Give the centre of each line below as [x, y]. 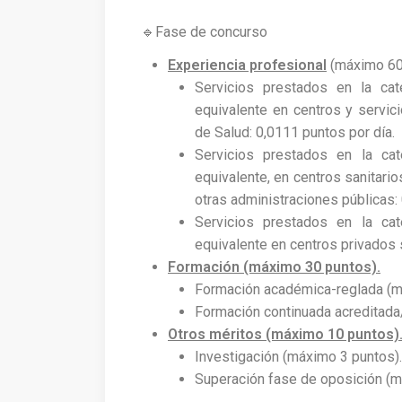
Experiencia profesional [247, 65]
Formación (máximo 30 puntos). [274, 267]
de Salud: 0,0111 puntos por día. [295, 132]
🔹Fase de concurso [204, 31]
